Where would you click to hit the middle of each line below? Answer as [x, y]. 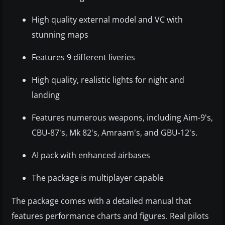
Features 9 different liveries [83, 57]
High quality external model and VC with [107, 20]
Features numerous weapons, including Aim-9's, [122, 118]
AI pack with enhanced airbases [91, 155]
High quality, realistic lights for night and [108, 80]
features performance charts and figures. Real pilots [110, 216]
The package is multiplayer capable [98, 178]
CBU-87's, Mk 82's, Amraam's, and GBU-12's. [115, 133]
